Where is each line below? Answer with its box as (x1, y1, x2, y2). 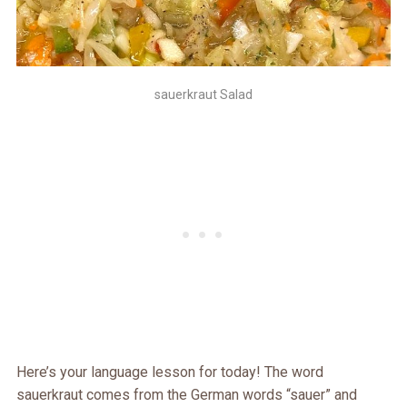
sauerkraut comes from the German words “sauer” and (15, 385, 357, 403)
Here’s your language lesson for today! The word (15, 362, 323, 381)
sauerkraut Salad (154, 86, 253, 102)
